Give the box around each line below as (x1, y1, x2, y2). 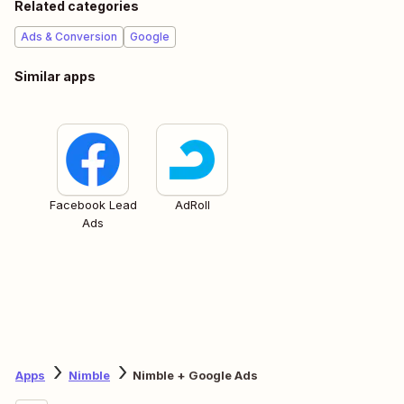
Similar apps (14, 68, 96, 84)
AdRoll (174, 197, 210, 212)
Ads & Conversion (21, 29, 117, 43)
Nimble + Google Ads (133, 368, 258, 383)
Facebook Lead (49, 197, 137, 212)
